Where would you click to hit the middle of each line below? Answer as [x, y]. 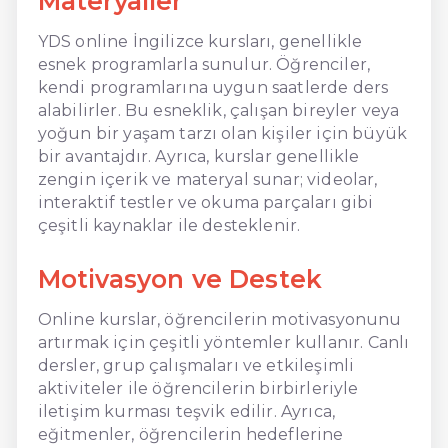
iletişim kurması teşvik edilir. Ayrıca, [186, 411]
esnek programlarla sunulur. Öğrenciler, [204, 64]
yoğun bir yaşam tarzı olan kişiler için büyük [222, 133]
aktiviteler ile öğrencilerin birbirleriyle [198, 388]
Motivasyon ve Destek [179, 278]
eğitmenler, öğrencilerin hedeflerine [190, 434]
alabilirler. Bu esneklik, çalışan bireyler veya [218, 110]
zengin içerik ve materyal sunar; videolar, [207, 179]
